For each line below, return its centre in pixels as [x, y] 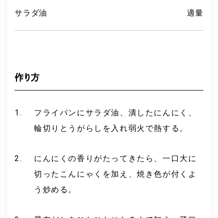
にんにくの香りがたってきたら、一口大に [116, 158]
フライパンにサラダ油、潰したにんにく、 [116, 112]
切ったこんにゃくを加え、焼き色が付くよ [116, 174]
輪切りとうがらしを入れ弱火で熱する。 [111, 128]
